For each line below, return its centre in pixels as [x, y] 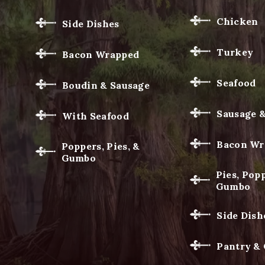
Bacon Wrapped [101, 54]
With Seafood [96, 116]
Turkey [235, 52]
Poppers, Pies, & [101, 146]
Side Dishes [91, 23]
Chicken [237, 21]
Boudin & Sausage [106, 85]
